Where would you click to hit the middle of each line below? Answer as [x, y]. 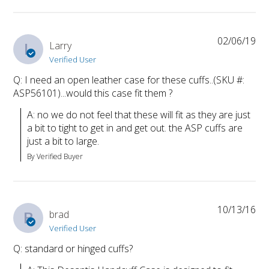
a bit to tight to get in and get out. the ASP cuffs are [135, 128]
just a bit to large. [63, 141]
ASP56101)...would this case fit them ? [93, 93]
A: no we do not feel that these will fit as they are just [139, 115]
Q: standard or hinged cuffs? [73, 249]
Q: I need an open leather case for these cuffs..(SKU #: [129, 80]
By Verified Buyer [55, 157]
